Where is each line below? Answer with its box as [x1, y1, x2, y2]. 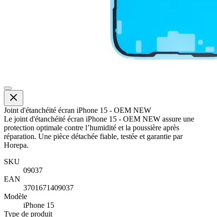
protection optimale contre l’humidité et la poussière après [4, 123, 179, 132]
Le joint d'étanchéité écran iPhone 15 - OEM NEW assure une [4, 114, 194, 123]
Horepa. [4, 140, 29, 149]
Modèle [4, 192, 27, 201]
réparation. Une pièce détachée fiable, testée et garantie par [4, 132, 183, 140]
